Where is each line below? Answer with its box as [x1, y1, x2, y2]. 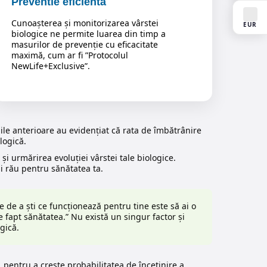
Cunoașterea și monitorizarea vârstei [11, 17, 159, 29]
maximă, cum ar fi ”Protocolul [11, 49, 129, 61]
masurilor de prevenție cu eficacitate [11, 39, 159, 51]
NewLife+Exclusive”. [11, 60, 91, 72]
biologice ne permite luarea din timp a [11, 28, 166, 40]
